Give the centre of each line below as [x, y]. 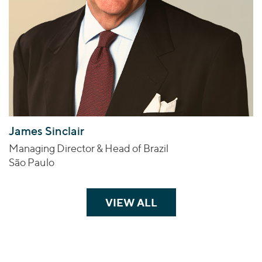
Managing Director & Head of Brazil [89, 149]
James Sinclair [46, 131]
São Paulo [32, 163]
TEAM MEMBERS [201, 203]
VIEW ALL [131, 203]
